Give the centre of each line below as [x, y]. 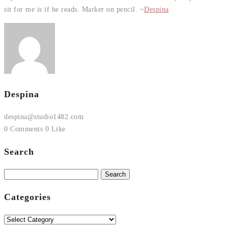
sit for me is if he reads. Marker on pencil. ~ [74, 9]
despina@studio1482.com [44, 117]
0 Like [55, 129]
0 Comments [23, 129]
